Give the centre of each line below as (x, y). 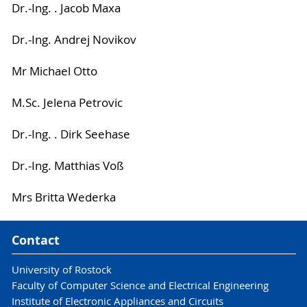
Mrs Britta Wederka (63, 197)
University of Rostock (61, 269)
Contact (35, 241)
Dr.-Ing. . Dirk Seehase (71, 134)
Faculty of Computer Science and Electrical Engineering (140, 285)
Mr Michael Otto (54, 71)
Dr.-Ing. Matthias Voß (67, 165)
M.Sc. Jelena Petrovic (67, 102)
